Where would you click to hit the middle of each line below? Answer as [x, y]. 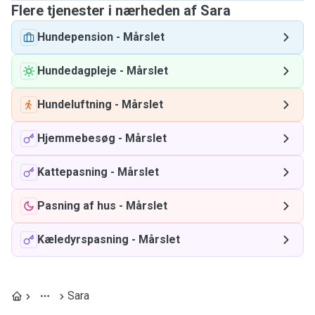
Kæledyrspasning [83, 239]
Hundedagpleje [77, 71]
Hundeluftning [75, 104]
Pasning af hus [77, 206]
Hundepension [75, 37]
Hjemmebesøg [76, 138]
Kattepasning [72, 172]
